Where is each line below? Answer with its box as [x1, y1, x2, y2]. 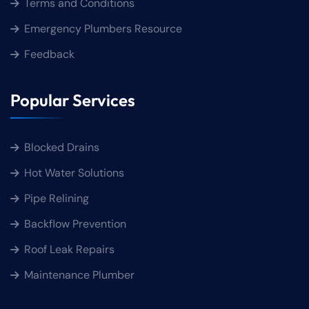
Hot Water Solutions [24, 166, 124, 181]
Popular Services [10, 90, 135, 111]
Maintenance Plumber [24, 268, 134, 283]
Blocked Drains [24, 140, 99, 155]
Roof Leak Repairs [24, 242, 114, 257]
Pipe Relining [24, 191, 89, 206]
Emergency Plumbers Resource [24, 21, 182, 37]
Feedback [24, 47, 74, 62]
